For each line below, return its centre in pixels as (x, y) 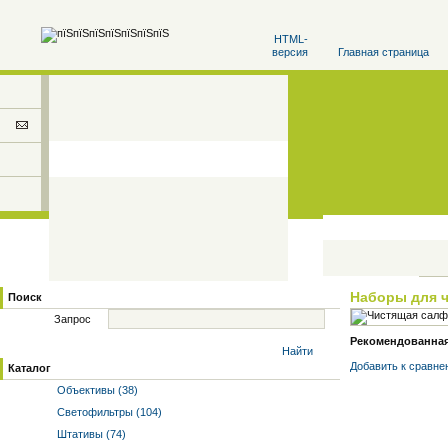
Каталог (29, 368)
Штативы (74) (90, 434)
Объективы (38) (96, 390)
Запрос (72, 319)
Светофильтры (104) (108, 412)
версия (290, 52)
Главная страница (383, 52)
